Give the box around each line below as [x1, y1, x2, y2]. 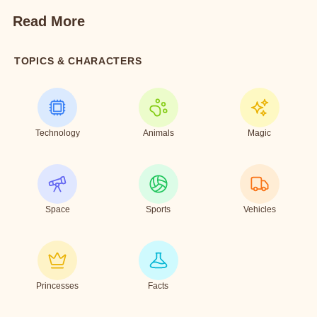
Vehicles [243, 204, 276, 214]
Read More [13, 13, 85, 29]
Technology [35, 128, 80, 138]
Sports [146, 204, 171, 214]
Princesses [36, 281, 79, 291]
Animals [142, 128, 174, 138]
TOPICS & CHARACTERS [14, 55, 142, 67]
